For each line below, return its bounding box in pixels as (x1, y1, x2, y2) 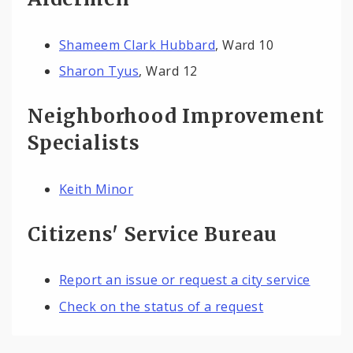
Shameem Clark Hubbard (59, 35, 216, 54)
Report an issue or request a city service (59, 271, 310, 289)
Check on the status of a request (59, 297, 264, 315)
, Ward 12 (139, 62, 198, 80)
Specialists (28, 130, 140, 155)
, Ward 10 (215, 35, 274, 54)
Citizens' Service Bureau (28, 221, 278, 247)
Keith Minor (59, 180, 134, 198)
